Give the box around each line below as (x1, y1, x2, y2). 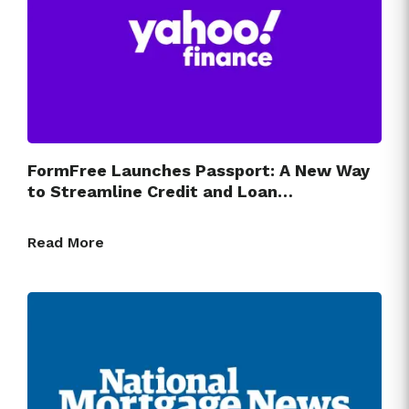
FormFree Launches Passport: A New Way (27, 160, 370, 180)
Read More (27, 233, 104, 251)
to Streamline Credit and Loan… (27, 181, 293, 201)
